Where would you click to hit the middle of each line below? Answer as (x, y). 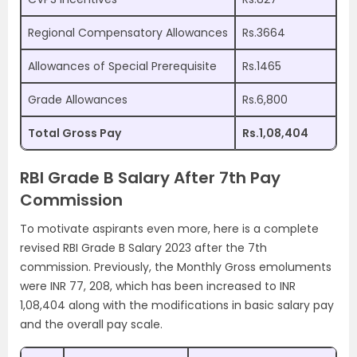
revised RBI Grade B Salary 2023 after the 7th (143, 248)
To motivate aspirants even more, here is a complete (169, 229)
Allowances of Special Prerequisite (122, 66)
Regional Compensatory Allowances (128, 33)
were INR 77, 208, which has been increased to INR (158, 286)
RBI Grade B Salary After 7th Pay (150, 178)
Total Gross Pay (75, 133)
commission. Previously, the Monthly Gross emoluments (176, 267)
